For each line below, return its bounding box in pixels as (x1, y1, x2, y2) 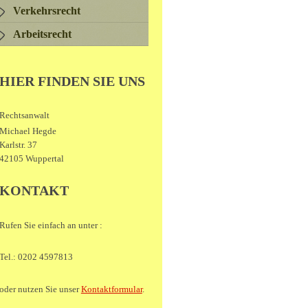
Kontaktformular (80, 283, 142, 294)
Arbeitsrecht (12, 28, 71, 41)
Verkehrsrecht (12, 5, 80, 17)
